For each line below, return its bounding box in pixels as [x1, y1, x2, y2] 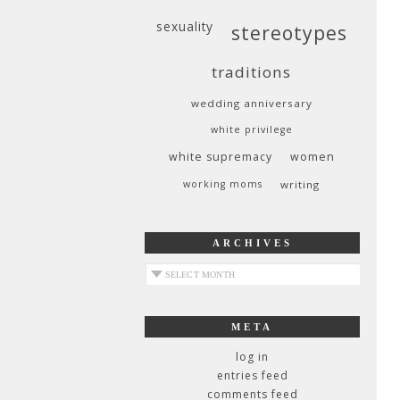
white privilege [210, 123, 293, 136]
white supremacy [168, 149, 272, 164]
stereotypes [230, 20, 347, 46]
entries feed [216, 368, 288, 383]
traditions [212, 62, 291, 82]
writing [280, 178, 320, 191]
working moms [183, 178, 262, 190]
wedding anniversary [190, 96, 312, 110]
